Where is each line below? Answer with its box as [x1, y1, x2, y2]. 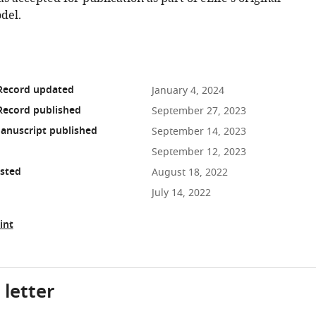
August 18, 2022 [151, 165, 228, 180]
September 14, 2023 [151, 124, 246, 139]
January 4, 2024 [151, 83, 224, 98]
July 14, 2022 [151, 186, 211, 200]
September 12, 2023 [151, 145, 246, 159]
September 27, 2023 [151, 104, 246, 119]
